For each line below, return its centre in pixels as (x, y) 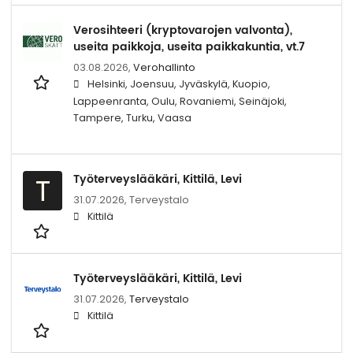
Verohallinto (164, 67)
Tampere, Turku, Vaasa (132, 117)
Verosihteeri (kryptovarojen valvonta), (183, 30)
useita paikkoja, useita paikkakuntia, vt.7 (189, 46)
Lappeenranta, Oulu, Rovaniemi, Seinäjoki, (180, 101)
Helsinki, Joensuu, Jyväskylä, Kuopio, (179, 84)
